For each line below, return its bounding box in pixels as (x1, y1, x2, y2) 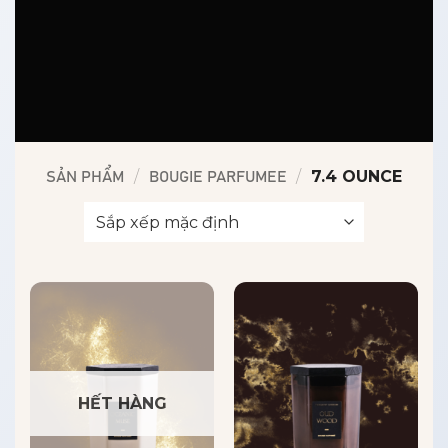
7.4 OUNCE (306, 167, 403, 186)
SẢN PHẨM (45, 169, 124, 185)
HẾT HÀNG (77, 393, 167, 413)
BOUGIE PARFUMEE (148, 169, 287, 185)
